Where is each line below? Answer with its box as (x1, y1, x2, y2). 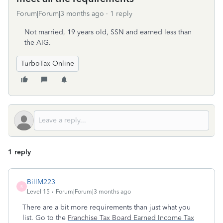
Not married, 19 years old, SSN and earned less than (24, 28, 192, 36)
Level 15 (27, 188, 50, 195)
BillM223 (27, 178, 55, 186)
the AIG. (24, 38, 51, 47)
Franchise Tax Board (68, 214, 131, 222)
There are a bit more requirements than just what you (22, 203, 191, 212)
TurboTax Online (21, 59, 74, 68)
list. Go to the (22, 214, 68, 222)
